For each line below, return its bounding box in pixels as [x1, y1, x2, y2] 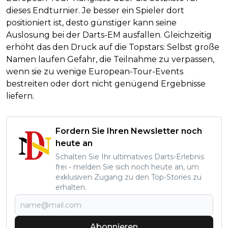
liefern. [6, 91, 34, 101]
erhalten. [55, 183, 87, 192]
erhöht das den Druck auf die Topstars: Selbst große [6, 42, 219, 52]
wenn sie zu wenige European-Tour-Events [6, 67, 183, 77]
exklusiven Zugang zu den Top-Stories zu [55, 173, 202, 182]
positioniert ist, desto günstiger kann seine [6, 18, 177, 28]
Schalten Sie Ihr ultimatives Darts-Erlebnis [55, 152, 204, 162]
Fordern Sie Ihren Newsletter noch [55, 126, 202, 136]
